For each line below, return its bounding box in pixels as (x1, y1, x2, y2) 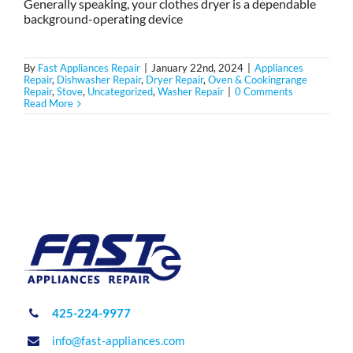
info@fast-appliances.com (51, 333, 184, 348)
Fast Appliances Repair (38, 61, 140, 75)
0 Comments (235, 85, 293, 98)
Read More (24, 97, 73, 110)
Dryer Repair (146, 73, 203, 87)
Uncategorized (87, 85, 153, 98)
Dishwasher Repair (57, 73, 141, 87)
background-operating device (24, 11, 183, 27)
